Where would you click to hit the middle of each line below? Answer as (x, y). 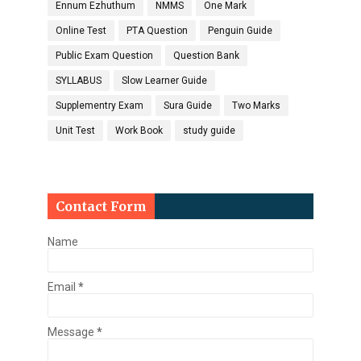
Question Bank (206, 56)
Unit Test (75, 131)
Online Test (81, 31)
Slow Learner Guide (164, 81)
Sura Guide (188, 106)
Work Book (139, 131)
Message (72, 332)
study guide (209, 131)
